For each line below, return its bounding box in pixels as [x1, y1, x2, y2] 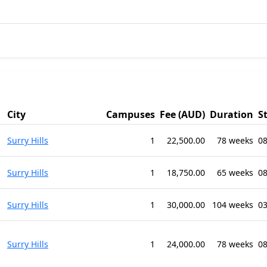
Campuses [106, 108, 155, 121]
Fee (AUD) [160, 108, 205, 121]
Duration [210, 108, 253, 121]
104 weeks [212, 199, 253, 210]
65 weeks [217, 167, 253, 178]
